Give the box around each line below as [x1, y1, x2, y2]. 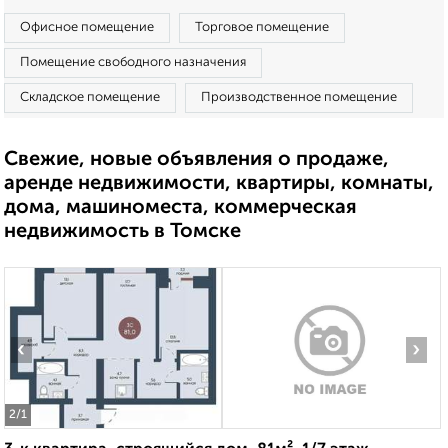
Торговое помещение [195, 21, 329, 34]
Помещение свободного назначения [20, 56, 246, 69]
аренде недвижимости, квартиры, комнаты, [4, 174, 434, 194]
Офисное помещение [20, 21, 154, 34]
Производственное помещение [201, 91, 397, 104]
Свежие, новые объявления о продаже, [4, 150, 389, 170]
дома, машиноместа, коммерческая [4, 198, 357, 218]
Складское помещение [20, 91, 160, 104]
